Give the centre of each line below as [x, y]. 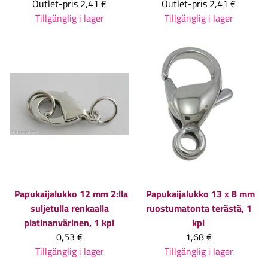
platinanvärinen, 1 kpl [69, 223]
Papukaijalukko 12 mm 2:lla [71, 194]
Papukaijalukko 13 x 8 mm [200, 194]
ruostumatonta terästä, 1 [199, 208]
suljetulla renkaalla [69, 208]
